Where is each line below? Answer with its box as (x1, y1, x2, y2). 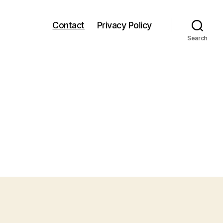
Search (187, 34, 208, 42)
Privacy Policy (97, 19, 152, 30)
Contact (52, 19, 85, 30)
